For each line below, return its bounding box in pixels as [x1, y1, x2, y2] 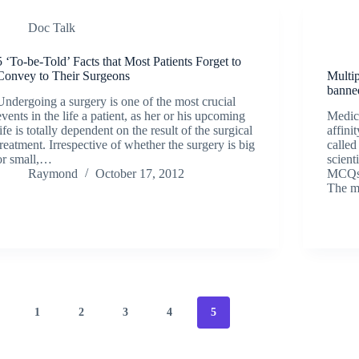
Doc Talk [28, 20, 76, 34]
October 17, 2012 [95, 167, 185, 181]
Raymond [28, 167, 79, 181]
